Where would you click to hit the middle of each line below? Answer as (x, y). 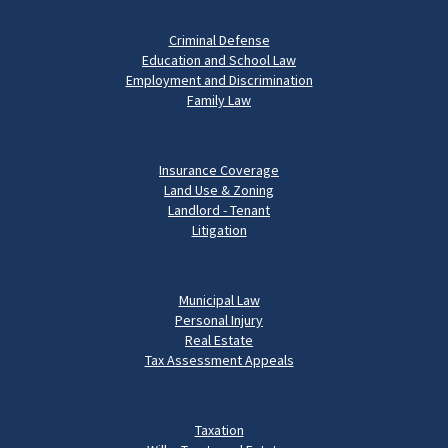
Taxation (219, 430)
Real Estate (219, 340)
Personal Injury (219, 320)
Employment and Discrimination (219, 80)
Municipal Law (219, 300)
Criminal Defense (219, 40)
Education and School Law (219, 60)
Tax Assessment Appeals (219, 360)
